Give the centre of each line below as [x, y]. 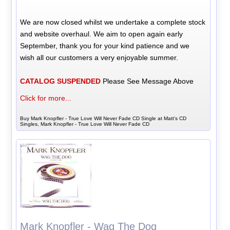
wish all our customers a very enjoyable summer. [99, 57]
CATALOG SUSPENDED [61, 81]
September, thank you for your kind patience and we [105, 45]
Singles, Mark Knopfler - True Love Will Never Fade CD [85, 124]
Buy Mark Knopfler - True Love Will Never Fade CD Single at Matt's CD [103, 118]
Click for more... [46, 98]
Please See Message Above [147, 81]
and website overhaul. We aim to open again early [102, 34]
